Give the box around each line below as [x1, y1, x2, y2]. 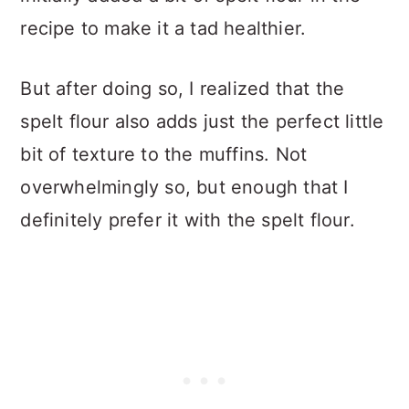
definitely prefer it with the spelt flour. [20, 209, 355, 232]
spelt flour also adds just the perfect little [20, 110, 384, 133]
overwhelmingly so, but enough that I [20, 176, 349, 199]
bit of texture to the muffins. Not [20, 143, 308, 166]
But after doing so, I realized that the [20, 78, 345, 100]
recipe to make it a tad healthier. [20, 17, 307, 40]
